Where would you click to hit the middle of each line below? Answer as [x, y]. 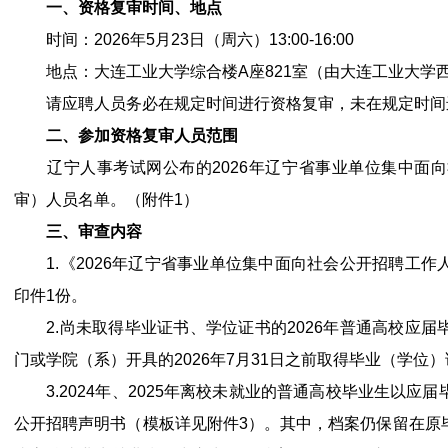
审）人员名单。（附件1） [106, 199]
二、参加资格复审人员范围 [142, 135]
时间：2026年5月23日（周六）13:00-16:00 [184, 39]
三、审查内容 [94, 231]
